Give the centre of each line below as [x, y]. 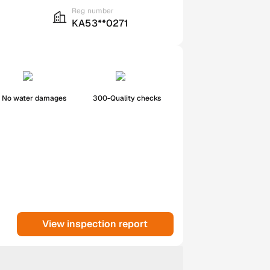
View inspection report [95, 224]
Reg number [93, 11]
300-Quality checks [127, 98]
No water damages [34, 98]
